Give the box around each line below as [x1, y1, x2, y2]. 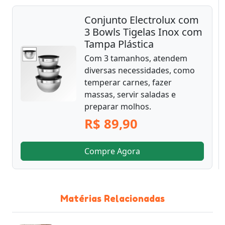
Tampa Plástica [84, 37, 154, 51]
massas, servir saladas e [84, 88, 176, 100]
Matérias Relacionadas [60, 192, 165, 204]
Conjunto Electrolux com [84, 13, 199, 27]
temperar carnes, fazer [84, 76, 172, 88]
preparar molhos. [84, 100, 151, 112]
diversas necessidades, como [84, 64, 195, 76]
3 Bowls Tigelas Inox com [84, 25, 202, 39]
